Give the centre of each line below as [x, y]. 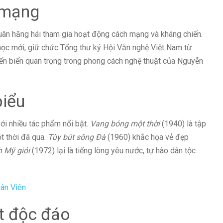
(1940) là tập [183, 124]
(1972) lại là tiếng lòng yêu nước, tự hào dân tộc [113, 151]
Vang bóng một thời [125, 124]
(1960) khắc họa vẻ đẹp [147, 137]
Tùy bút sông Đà [77, 137]
